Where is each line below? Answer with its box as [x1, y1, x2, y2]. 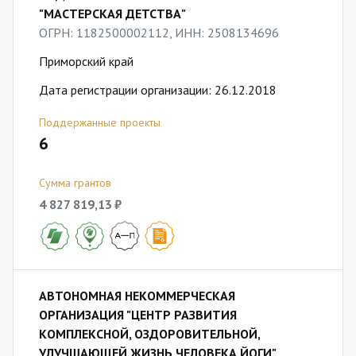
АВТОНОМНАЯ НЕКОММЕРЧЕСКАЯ [39, 288, 235, 304]
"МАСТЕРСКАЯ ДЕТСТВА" [39, 6, 186, 21]
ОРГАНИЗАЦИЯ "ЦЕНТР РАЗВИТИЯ [39, 307, 237, 323]
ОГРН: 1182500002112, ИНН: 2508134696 [39, 25, 279, 41]
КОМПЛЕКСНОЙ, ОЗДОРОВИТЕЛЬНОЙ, [39, 326, 260, 342]
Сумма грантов [39, 176, 111, 190]
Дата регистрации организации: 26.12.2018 [39, 82, 277, 98]
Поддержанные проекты [39, 115, 161, 130]
